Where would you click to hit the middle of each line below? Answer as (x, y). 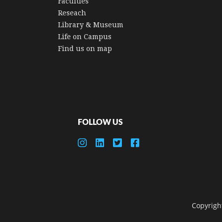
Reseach (72, 13)
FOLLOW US (100, 122)
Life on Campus (85, 36)
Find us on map (85, 48)
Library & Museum (91, 25)
